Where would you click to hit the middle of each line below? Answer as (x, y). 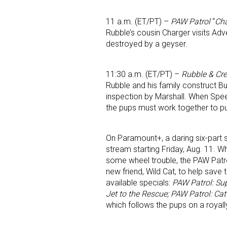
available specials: (139, 183)
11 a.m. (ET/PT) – (138, 22)
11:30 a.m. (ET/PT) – (144, 74)
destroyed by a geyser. (147, 44)
